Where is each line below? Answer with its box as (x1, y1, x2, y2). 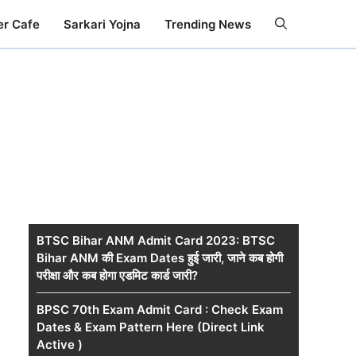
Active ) (37, 337, 83, 352)
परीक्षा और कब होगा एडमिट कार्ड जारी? (37, 268, 198, 283)
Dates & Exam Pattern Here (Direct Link (37, 319, 265, 335)
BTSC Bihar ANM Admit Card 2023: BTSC (37, 233, 275, 248)
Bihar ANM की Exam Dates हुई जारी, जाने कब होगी (37, 250, 283, 265)
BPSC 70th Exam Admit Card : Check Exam (37, 302, 283, 317)
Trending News (164, 16, 251, 32)
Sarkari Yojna (64, 16, 141, 32)
